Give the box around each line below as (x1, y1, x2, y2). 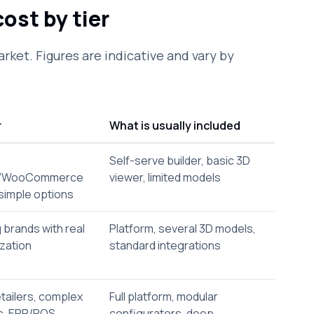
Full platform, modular (109, 289, 218, 304)
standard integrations (109, 238, 221, 253)
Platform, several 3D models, (109, 221, 256, 236)
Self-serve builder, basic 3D (109, 153, 250, 168)
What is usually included (109, 118, 240, 133)
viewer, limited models (109, 170, 221, 185)
